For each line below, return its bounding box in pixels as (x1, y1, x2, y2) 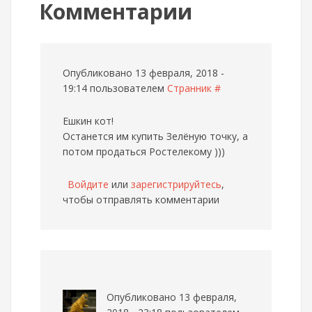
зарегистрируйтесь (131, 178, 221, 191)
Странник (167, 81, 212, 95)
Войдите (68, 178, 109, 191)
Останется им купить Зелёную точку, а (63, 130, 248, 143)
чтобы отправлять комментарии (63, 193, 219, 206)
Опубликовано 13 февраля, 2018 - (63, 66, 224, 79)
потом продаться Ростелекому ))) (63, 145, 225, 158)
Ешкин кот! (63, 114, 114, 127)
